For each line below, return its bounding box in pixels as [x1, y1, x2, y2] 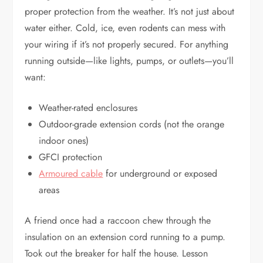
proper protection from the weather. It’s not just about [25, 5, 235, 19]
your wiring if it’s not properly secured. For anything [25, 38, 229, 52]
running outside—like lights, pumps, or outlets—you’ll [25, 54, 234, 68]
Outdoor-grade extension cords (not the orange [39, 117, 225, 131]
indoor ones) [39, 134, 89, 148]
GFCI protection [39, 150, 103, 164]
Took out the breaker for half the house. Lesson [25, 247, 208, 261]
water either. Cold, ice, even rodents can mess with [25, 21, 226, 35]
